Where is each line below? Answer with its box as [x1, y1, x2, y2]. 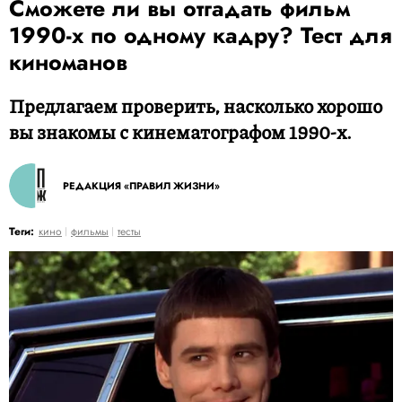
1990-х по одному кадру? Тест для [9, 19, 392, 51]
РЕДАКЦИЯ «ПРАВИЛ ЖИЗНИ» [63, 179, 220, 193]
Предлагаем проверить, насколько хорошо [9, 92, 382, 119]
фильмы [71, 223, 109, 240]
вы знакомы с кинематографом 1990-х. [9, 118, 352, 145]
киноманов [9, 46, 127, 78]
